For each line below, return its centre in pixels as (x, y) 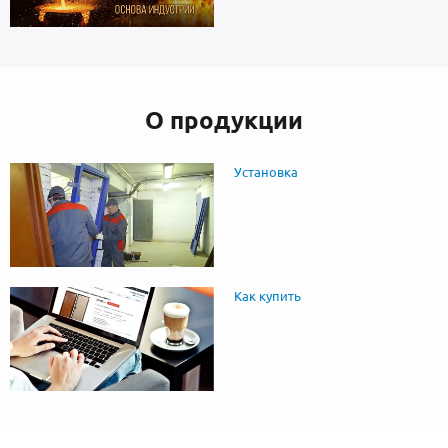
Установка (265, 171)
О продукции (224, 120)
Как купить (267, 295)
